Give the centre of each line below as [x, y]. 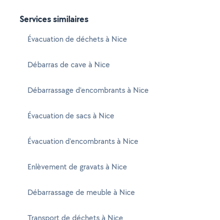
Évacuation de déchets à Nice [77, 39]
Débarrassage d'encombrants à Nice [88, 90]
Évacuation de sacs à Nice [71, 116]
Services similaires [54, 19]
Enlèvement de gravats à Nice [77, 167]
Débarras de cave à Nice [69, 65]
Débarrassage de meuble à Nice [81, 192]
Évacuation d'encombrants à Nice [83, 141]
